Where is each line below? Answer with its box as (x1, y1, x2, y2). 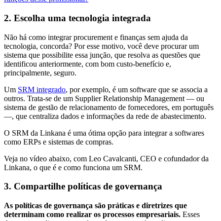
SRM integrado (18, 85, 66, 94)
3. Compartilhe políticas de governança (4, 181, 165, 192)
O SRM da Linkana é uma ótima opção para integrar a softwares (4, 128, 204, 137)
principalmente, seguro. (4, 68, 76, 77)
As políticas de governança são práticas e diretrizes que (4, 201, 187, 210)
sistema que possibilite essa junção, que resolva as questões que (4, 50, 200, 59)
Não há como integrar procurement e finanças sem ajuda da (4, 33, 188, 41)
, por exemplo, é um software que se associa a (66, 85, 208, 94)
